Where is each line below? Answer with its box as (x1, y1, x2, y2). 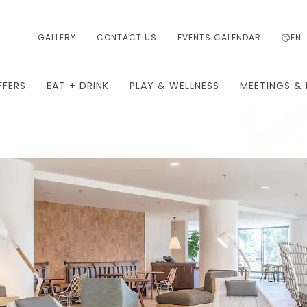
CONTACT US (97, 32, 157, 43)
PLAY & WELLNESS (130, 79, 219, 93)
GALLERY (38, 32, 76, 43)
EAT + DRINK (47, 79, 109, 93)
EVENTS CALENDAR (177, 32, 261, 43)
